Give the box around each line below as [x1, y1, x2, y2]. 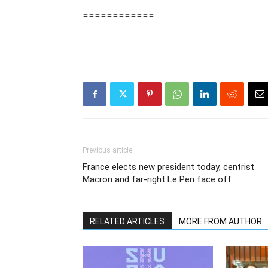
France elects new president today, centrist [83, 162, 254, 172]
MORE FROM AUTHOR [179, 217, 262, 226]
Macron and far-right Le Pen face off [83, 174, 232, 185]
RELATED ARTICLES [90, 217, 165, 226]
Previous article [83, 146, 132, 154]
